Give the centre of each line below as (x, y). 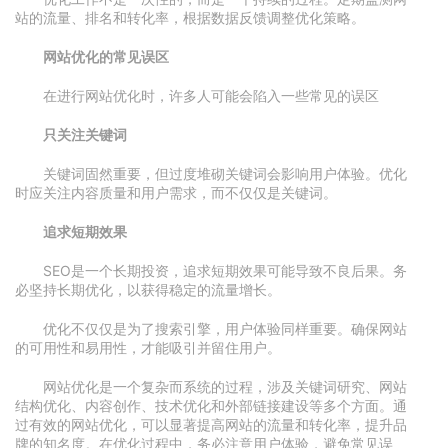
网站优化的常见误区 (106, 56)
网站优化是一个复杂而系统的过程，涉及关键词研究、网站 (225, 386)
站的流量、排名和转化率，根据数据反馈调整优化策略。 (190, 17)
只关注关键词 (85, 134)
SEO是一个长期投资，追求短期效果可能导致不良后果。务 (225, 270)
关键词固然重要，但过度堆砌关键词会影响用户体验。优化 (225, 173)
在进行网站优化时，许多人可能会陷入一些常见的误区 (211, 95)
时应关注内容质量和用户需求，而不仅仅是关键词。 (176, 192)
